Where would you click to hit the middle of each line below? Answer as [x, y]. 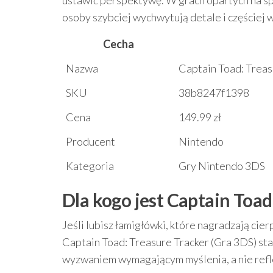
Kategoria [90, 166]
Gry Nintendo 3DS [222, 166]
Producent [90, 141]
